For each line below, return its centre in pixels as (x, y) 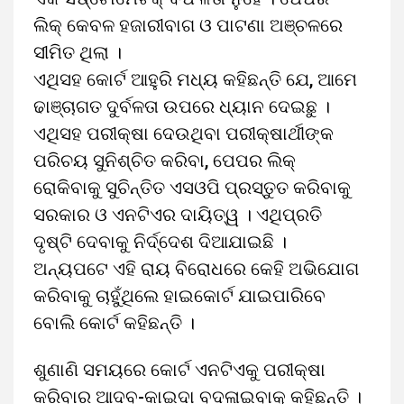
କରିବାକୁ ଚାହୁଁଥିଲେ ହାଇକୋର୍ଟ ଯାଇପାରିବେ (179, 296)
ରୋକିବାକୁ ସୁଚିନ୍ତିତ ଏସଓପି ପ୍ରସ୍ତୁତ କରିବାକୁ (192, 188)
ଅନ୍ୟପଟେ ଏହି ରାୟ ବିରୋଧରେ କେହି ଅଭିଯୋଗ (196, 269)
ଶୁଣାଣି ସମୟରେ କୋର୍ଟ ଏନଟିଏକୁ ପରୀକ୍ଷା (179, 370)
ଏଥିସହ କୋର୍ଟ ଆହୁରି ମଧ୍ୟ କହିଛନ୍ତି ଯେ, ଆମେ (195, 79)
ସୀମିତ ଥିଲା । (78, 52)
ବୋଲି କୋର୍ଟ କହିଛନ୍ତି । (114, 323)
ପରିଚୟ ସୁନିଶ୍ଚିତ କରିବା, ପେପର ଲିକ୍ (165, 161)
